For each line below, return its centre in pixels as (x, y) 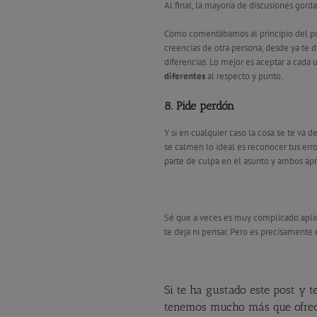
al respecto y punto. (244, 76)
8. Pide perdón (199, 105)
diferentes (185, 76)
